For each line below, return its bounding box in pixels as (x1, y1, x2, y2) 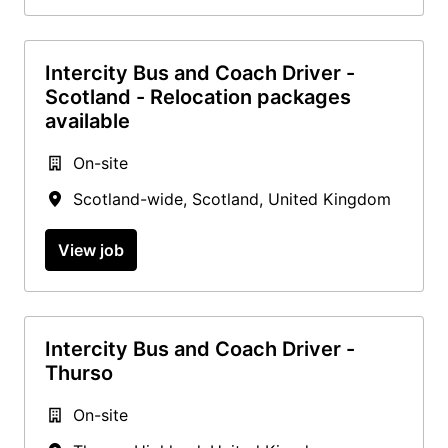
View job (58, 239, 124, 260)
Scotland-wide (73, 188, 183, 209)
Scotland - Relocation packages (45, 84, 351, 109)
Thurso (45, 360, 113, 385)
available (45, 108, 130, 133)
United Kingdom (268, 188, 391, 209)
